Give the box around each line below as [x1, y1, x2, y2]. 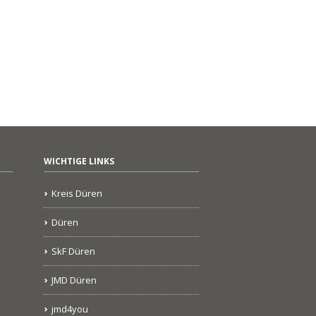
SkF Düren [51, 245, 95, 258]
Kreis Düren [51, 187, 102, 200]
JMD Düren [51, 274, 97, 287]
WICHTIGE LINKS [44, 155, 114, 168]
